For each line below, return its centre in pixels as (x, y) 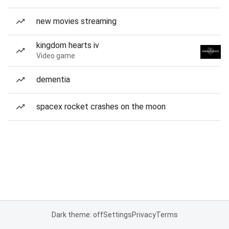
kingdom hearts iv (68, 45)
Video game (56, 56)
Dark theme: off (77, 215)
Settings (117, 215)
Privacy (144, 215)
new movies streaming (76, 21)
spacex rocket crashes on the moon (101, 107)
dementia (53, 79)
